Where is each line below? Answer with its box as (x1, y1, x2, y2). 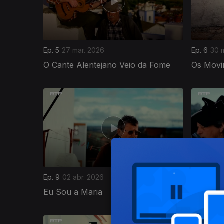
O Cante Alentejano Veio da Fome (43, 59, 170, 70)
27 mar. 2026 (62, 45, 104, 54)
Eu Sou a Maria (43, 186, 102, 197)
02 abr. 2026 (62, 172, 104, 181)
